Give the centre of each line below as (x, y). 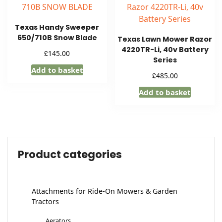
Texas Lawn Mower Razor (165, 39)
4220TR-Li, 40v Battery (165, 50)
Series (165, 60)
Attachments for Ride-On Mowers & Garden (105, 191)
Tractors (45, 201)
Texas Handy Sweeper (57, 28)
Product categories (70, 154)
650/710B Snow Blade (57, 38)
